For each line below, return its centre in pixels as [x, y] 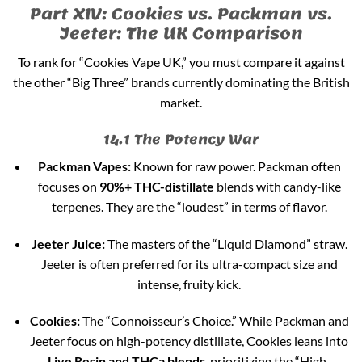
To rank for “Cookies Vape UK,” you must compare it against [181, 62]
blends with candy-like [277, 186]
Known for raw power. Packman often [236, 166]
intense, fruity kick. [189, 284]
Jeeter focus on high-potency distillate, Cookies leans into [189, 341]
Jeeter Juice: [68, 243]
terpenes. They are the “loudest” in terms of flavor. [189, 206]
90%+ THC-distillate [156, 186]
